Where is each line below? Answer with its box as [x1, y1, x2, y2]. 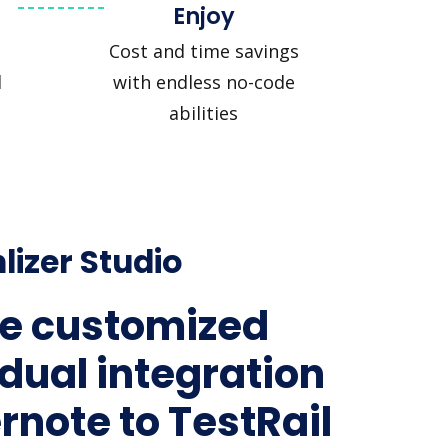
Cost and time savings [108, 38, 299, 63]
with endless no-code [112, 69, 295, 94]
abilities [169, 100, 238, 125]
